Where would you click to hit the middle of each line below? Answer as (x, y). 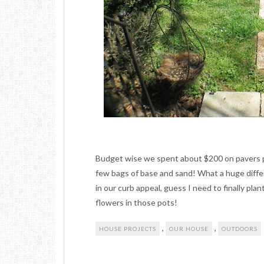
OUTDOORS (240, 229)
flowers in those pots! (136, 202)
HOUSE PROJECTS (128, 229)
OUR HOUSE (189, 229)
